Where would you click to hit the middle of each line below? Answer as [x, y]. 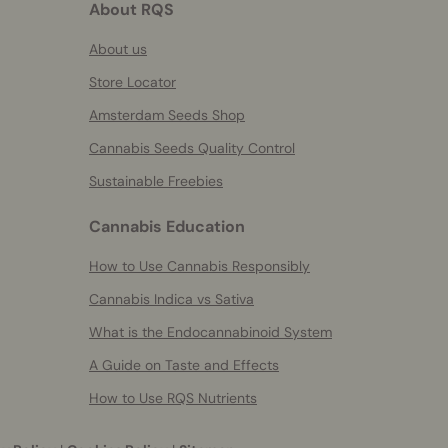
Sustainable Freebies [156, 181]
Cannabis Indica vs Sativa [171, 299]
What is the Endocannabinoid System [210, 332]
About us [118, 49]
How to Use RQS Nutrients [173, 398]
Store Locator [132, 82]
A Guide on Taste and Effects [184, 365]
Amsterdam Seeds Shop [167, 115]
